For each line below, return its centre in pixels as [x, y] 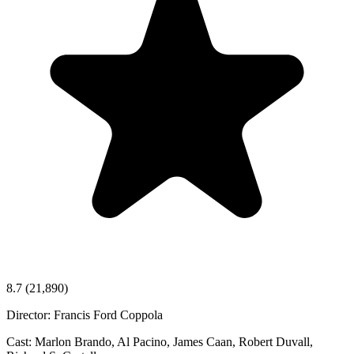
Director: [28, 315]
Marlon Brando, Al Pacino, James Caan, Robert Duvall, [174, 342]
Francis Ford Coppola [108, 315]
